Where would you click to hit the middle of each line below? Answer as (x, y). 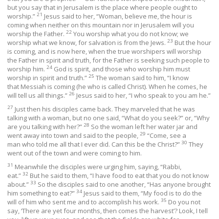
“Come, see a (167, 135)
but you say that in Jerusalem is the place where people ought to (102, 7)
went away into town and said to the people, (74, 135)
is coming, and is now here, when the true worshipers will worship (104, 51)
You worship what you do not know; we (131, 34)
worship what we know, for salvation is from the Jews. (87, 43)
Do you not (184, 202)
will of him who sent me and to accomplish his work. (84, 202)
